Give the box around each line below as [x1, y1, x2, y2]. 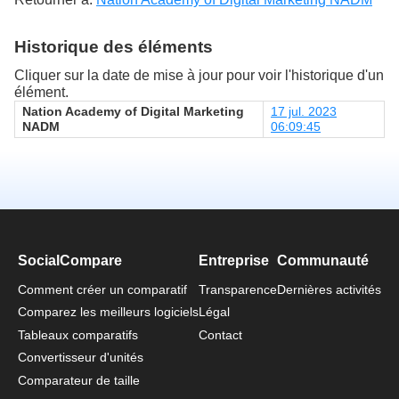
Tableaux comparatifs [18, 327, 138, 342]
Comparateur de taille [18, 372, 140, 387]
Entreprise [199, 253, 269, 269]
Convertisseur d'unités [18, 350, 143, 365]
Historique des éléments [14, 37, 213, 57]
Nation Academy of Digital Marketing [22, 104, 244, 119]
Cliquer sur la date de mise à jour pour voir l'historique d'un [14, 68, 384, 84]
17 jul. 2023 [271, 104, 337, 119]
